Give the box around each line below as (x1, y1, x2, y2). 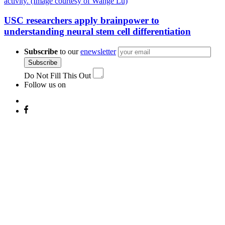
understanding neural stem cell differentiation (4, 26, 191, 37)
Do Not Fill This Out (24, 71, 91, 80)
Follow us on (24, 80, 66, 89)
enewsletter (80, 47, 116, 56)
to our (58, 47, 80, 56)
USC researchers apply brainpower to (4, 15, 159, 26)
